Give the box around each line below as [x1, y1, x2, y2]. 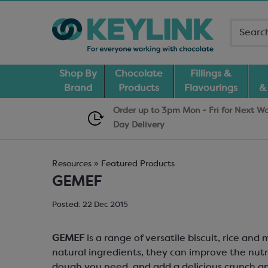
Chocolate [115, 69, 163, 79]
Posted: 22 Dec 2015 [52, 202, 128, 209]
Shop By [59, 69, 97, 79]
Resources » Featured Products [52, 160, 175, 168]
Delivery [132, 121, 165, 129]
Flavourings [184, 84, 238, 93]
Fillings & [190, 69, 232, 79]
